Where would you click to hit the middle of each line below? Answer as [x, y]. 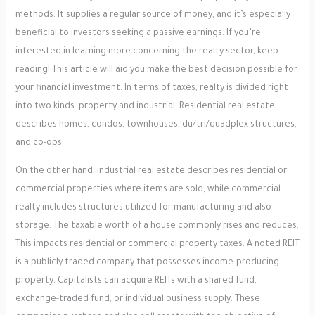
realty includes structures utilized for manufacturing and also [143, 208]
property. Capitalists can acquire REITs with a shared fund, [136, 282]
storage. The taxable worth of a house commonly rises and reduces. [157, 227]
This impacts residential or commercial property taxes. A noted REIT [157, 245]
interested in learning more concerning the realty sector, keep [147, 52]
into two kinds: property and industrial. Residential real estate [145, 107]
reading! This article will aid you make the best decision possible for [156, 71]
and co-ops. [39, 144]
